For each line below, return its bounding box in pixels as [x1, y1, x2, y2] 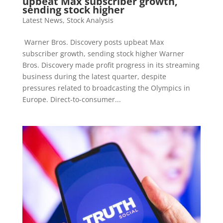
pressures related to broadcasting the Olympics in [22, 83, 190, 93]
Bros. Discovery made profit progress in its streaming [22, 60, 200, 70]
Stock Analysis [66, 15, 113, 25]
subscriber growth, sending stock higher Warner [22, 48, 184, 58]
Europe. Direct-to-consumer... [22, 94, 121, 104]
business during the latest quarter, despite [22, 71, 166, 81]
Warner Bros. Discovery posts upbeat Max [22, 37, 164, 47]
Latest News [22, 15, 63, 25]
